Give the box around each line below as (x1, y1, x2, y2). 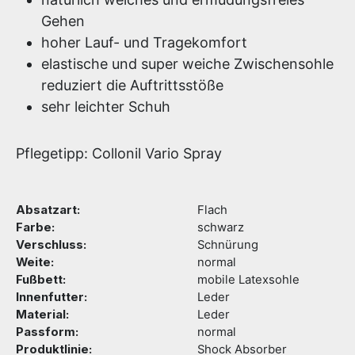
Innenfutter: (16, 290, 87, 304)
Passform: (16, 325, 78, 339)
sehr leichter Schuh (41, 98, 170, 115)
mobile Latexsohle (197, 273, 300, 287)
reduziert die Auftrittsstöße (41, 77, 223, 94)
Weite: (16, 255, 54, 269)
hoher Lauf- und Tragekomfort (41, 34, 247, 51)
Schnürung (197, 238, 258, 252)
